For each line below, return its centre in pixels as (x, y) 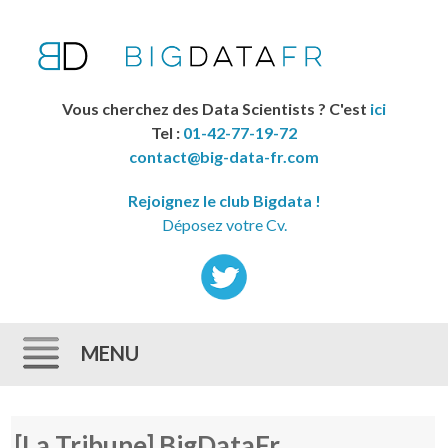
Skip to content (88, 417)
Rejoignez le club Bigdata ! (224, 200)
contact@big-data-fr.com (224, 156)
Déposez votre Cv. (224, 224)
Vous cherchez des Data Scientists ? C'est (216, 108)
